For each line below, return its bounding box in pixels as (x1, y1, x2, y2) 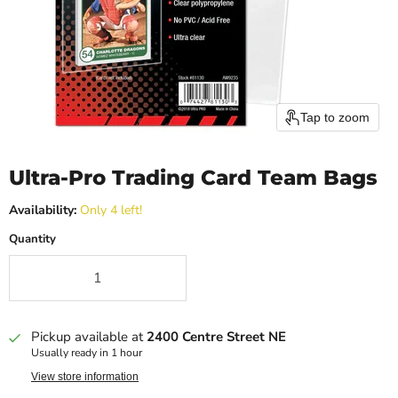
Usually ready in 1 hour (31, 346, 142, 361)
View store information (31, 370, 139, 384)
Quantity (9, 231, 56, 248)
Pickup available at (31, 328, 147, 346)
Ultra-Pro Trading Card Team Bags (9, 165, 378, 191)
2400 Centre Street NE (147, 328, 286, 346)
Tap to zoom (300, 110, 370, 125)
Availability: (9, 202, 76, 219)
